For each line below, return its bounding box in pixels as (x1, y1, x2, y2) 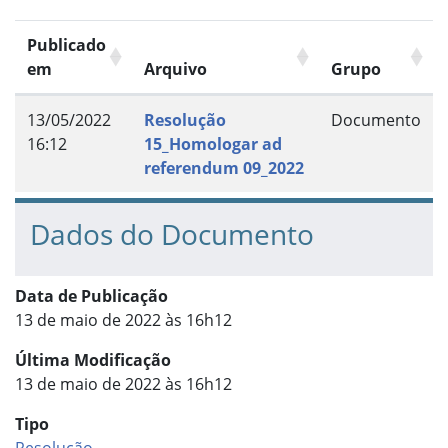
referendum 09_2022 (144, 156, 304, 179)
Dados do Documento (30, 214, 314, 253)
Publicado (27, 33, 106, 56)
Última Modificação (15, 348, 171, 371)
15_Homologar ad (144, 132, 282, 155)
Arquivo (144, 57, 207, 80)
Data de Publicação (15, 284, 168, 307)
